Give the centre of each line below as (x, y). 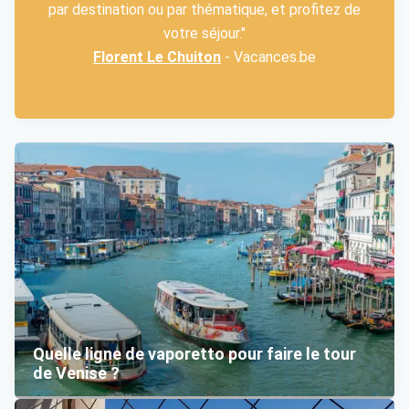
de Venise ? (76, 373)
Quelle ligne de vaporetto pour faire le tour (194, 354)
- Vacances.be (268, 58)
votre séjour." (204, 34)
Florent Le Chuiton (157, 58)
